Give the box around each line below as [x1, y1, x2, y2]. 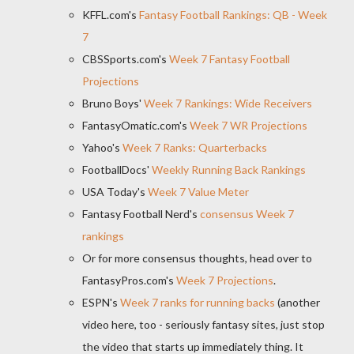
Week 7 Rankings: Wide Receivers [144, 96, 312, 110]
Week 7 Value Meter [148, 185, 249, 198]
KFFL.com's [82, 8, 139, 21]
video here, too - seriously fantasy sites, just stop [82, 318, 325, 331]
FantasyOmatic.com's [82, 119, 190, 132]
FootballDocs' [82, 163, 152, 176]
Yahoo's [82, 141, 122, 154]
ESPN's [82, 296, 120, 309]
